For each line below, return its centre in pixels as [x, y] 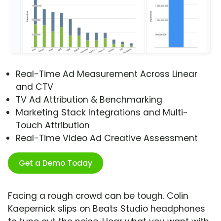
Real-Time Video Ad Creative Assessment [107, 138]
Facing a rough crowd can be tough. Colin [98, 196]
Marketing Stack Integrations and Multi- [102, 113]
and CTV [35, 87]
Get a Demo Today [55, 163]
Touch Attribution [53, 126]
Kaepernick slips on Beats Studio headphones [107, 209]
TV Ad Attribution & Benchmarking [89, 100]
